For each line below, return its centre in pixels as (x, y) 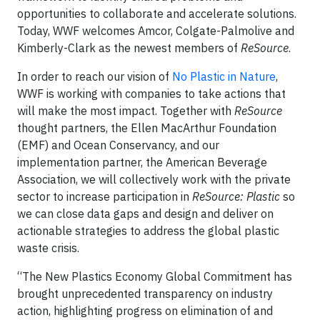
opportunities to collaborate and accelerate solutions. (157, 14)
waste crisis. (50, 248)
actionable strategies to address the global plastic (148, 231)
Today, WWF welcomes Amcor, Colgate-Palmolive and (156, 31)
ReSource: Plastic (236, 196)
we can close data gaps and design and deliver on (145, 214)
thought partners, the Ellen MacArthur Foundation (147, 128)
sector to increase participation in (105, 196)
